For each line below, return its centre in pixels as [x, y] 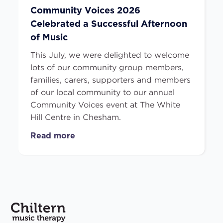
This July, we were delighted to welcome [110, 55]
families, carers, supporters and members [111, 80]
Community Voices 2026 [86, 11]
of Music [49, 38]
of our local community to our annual [103, 92]
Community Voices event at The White [106, 105]
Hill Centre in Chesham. [76, 117]
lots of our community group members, [107, 67]
